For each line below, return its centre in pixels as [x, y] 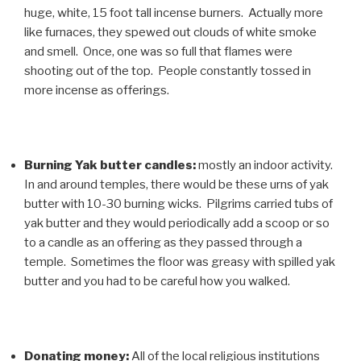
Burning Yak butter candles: [110, 166]
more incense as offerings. [97, 91]
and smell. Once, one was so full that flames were [158, 52]
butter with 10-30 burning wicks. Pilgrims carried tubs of [178, 204]
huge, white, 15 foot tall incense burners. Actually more [174, 13]
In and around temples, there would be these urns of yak [176, 185]
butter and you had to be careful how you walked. [157, 282]
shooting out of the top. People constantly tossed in [168, 71]
